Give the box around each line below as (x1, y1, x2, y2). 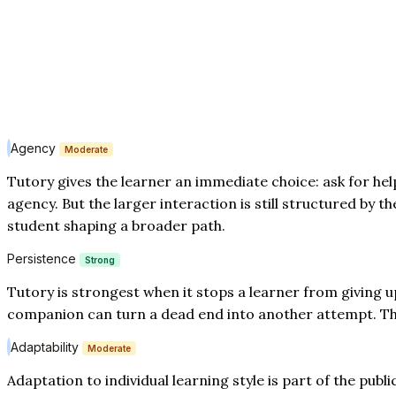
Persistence (7, 250, 80, 266)
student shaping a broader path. (7, 216, 225, 234)
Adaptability (11, 339, 82, 354)
